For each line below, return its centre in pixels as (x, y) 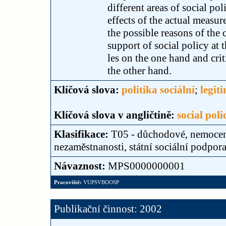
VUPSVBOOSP (100, 182)
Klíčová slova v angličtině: (116, 115)
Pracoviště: (68, 182)
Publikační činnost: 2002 (108, 209)
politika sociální (158, 90)
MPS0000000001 (147, 166)
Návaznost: (81, 166)
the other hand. (139, 71)
